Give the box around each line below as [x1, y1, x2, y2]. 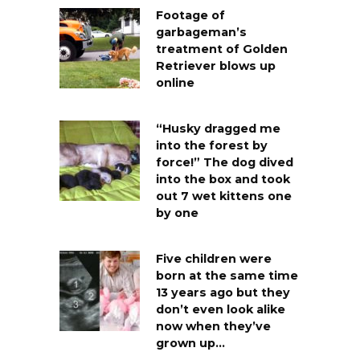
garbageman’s [156, 25, 247, 40]
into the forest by [156, 138, 268, 153]
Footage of [156, 8, 225, 23]
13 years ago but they [156, 285, 290, 301]
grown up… [156, 336, 225, 351]
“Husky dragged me [156, 121, 280, 137]
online [156, 76, 194, 91]
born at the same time [156, 268, 298, 284]
